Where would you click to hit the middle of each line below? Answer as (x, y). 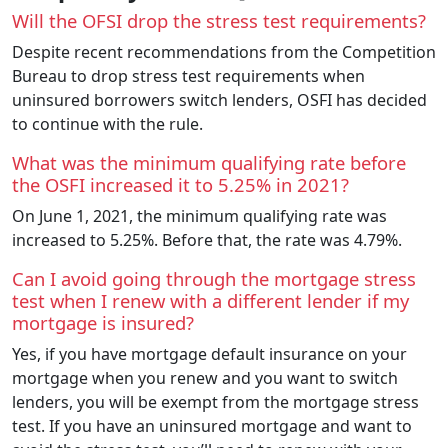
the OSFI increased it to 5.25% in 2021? (180, 184)
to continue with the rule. (107, 123)
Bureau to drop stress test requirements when (188, 75)
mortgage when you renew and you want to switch (205, 377)
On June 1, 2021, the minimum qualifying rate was (199, 215)
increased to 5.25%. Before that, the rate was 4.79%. (207, 239)
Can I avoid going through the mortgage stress (214, 278)
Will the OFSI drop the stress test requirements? (219, 20)
